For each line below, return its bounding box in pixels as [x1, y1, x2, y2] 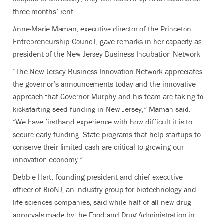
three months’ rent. [13, 6, 75, 16]
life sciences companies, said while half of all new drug [13, 197, 191, 207]
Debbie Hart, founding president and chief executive [13, 171, 183, 182]
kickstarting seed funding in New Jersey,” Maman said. [13, 104, 191, 114]
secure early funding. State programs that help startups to [13, 129, 201, 139]
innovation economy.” [13, 154, 83, 164]
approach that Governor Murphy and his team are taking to [13, 91, 203, 101]
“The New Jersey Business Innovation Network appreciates [13, 66, 202, 76]
